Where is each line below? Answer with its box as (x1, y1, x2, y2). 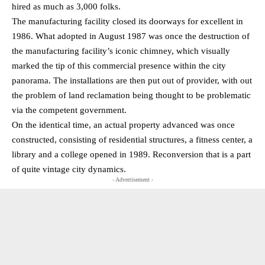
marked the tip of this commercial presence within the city (12, 61, 226, 71)
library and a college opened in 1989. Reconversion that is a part (12, 150, 251, 160)
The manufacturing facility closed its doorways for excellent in (12, 17, 243, 27)
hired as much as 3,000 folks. (12, 2, 121, 12)
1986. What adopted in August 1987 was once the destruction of (12, 31, 250, 41)
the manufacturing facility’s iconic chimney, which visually (12, 46, 230, 56)
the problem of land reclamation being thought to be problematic (12, 91, 251, 101)
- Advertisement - (112, 176, 153, 183)
